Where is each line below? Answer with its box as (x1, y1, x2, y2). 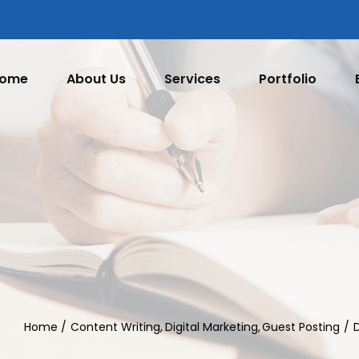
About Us (67, 70, 126, 88)
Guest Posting (262, 319, 341, 335)
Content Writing (71, 319, 161, 335)
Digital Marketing (164, 319, 258, 335)
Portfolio (259, 70, 317, 88)
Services (164, 70, 220, 88)
